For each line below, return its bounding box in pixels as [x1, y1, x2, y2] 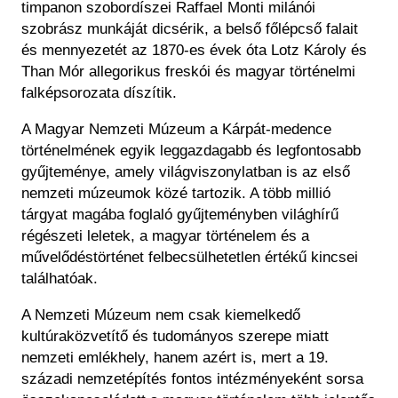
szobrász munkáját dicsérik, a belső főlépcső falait [21, 20, 358, 38]
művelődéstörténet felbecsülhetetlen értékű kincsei [21, 249, 358, 267]
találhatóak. [21, 270, 98, 288]
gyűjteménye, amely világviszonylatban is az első [21, 163, 350, 181]
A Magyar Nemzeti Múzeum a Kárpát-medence [21, 121, 331, 139]
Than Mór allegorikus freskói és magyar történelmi [21, 63, 355, 81]
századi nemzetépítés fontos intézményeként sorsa [21, 370, 363, 388]
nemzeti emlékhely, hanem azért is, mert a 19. [21, 349, 329, 367]
